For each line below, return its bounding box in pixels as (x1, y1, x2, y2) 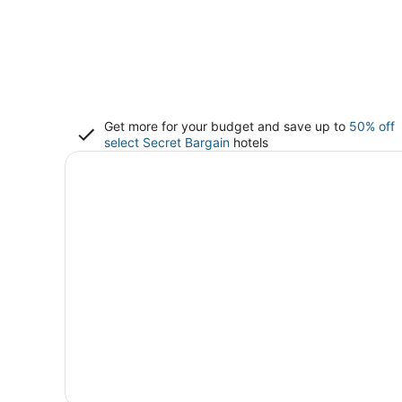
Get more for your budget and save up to (104, 118, 349, 134)
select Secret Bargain (104, 135, 230, 150)
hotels (230, 135, 268, 150)
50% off (349, 118, 395, 134)
